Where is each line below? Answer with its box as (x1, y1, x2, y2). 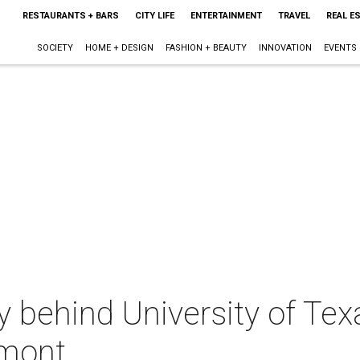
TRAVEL (277, 10, 310, 21)
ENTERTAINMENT (190, 10, 262, 21)
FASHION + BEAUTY (165, 43, 247, 53)
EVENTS (323, 43, 357, 53)
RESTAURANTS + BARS (22, 10, 119, 21)
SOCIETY (36, 43, 73, 53)
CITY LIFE (134, 10, 174, 21)
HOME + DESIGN (84, 43, 153, 53)
